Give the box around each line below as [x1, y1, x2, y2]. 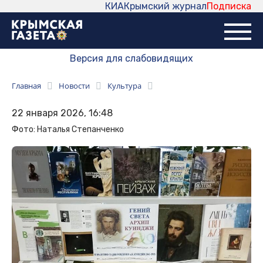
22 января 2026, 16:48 [12, 107, 113, 119]
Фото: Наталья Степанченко [12, 124, 124, 135]
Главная [12, 80, 41, 92]
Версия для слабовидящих [70, 53, 193, 65]
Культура [107, 80, 141, 92]
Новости [59, 80, 90, 92]
